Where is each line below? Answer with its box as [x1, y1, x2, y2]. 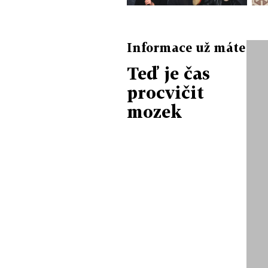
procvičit [127, 83, 204, 103]
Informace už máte [127, 40, 245, 55]
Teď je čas [127, 63, 210, 84]
